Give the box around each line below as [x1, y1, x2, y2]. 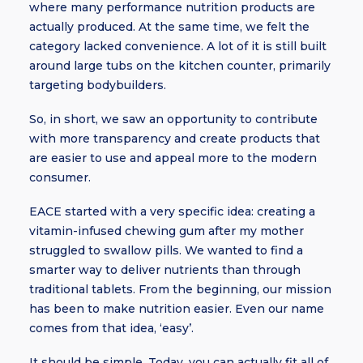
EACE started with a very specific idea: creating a [29, 204, 315, 219]
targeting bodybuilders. [29, 78, 166, 92]
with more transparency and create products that [29, 131, 320, 146]
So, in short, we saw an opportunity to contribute [29, 112, 318, 126]
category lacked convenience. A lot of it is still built [29, 39, 327, 53]
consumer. [29, 170, 91, 185]
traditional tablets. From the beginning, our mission [29, 282, 331, 297]
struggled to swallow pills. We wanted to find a [29, 243, 303, 258]
